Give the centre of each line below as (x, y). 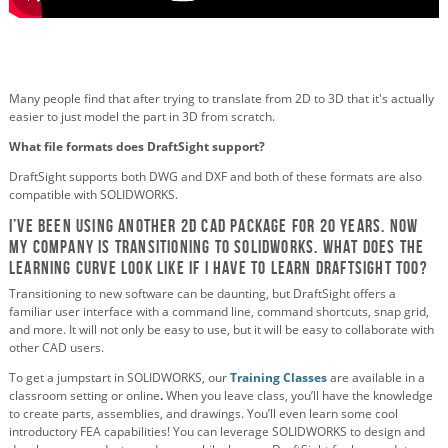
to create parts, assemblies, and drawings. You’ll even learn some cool (203, 413)
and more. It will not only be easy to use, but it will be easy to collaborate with (221, 329)
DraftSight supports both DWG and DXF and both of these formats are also (215, 176)
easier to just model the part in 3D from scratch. (142, 116)
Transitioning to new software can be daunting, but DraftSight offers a (202, 293)
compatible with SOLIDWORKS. (93, 194)
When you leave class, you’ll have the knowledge (299, 395)
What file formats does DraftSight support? (137, 146)
